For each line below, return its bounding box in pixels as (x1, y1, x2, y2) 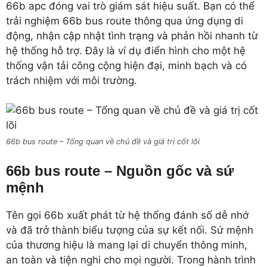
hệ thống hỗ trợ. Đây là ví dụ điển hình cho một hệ (6, 44, 246, 57)
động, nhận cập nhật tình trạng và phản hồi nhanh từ (6, 29, 258, 42)
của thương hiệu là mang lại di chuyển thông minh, (6, 238, 247, 251)
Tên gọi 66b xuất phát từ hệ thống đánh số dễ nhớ (6, 209, 249, 221)
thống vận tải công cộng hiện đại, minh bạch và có (6, 59, 247, 72)
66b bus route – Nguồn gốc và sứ (6, 162, 234, 179)
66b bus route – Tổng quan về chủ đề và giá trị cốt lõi (6, 137, 200, 146)
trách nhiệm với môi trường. (6, 74, 137, 86)
